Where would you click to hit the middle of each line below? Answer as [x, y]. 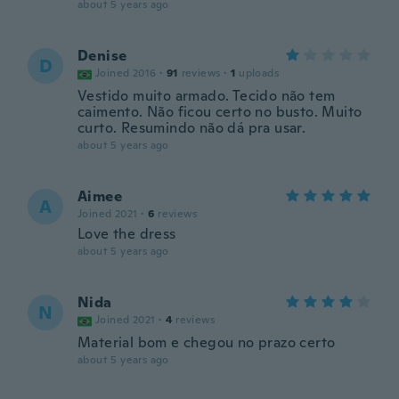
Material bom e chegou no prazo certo [207, 342]
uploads [259, 73]
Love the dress [127, 234]
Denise [102, 56]
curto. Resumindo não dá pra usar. [192, 128]
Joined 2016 [126, 73]
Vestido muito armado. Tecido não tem [207, 96]
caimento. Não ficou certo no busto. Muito [220, 112]
